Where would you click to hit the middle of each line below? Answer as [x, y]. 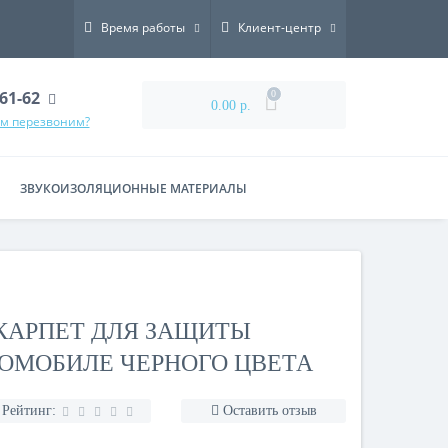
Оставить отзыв [269, 410]
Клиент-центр [279, 27]
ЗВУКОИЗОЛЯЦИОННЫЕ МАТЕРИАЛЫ [133, 188]
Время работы [143, 27]
